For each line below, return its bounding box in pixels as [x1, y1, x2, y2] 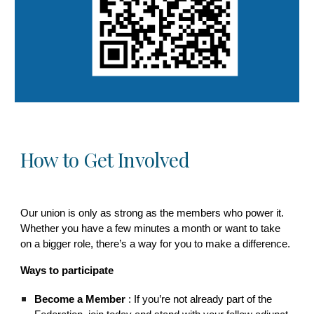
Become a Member [34, 293, 126, 305]
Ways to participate [20, 264, 114, 276]
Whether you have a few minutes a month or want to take [20, 222, 281, 234]
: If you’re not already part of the [125, 293, 273, 305]
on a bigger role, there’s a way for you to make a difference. [20, 238, 291, 250]
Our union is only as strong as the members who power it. [20, 207, 285, 219]
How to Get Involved [20, 146, 190, 172]
